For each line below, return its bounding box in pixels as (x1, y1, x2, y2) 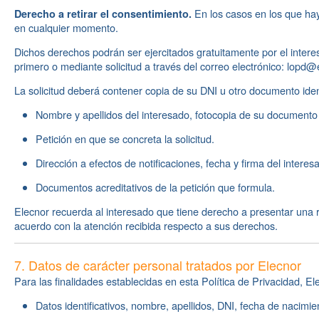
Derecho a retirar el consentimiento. (14, 6, 192, 21)
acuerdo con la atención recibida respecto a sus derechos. (14, 218, 278, 233)
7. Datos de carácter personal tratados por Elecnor (14, 256, 301, 274)
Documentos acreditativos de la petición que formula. (36, 179, 275, 194)
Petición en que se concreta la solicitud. (36, 131, 214, 146)
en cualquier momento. (14, 20, 118, 35)
